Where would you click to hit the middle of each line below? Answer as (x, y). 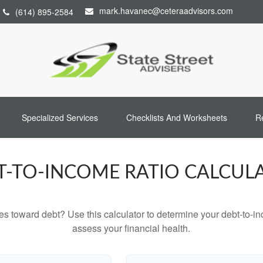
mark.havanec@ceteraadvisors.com (166, 11)
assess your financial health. (131, 228)
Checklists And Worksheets (176, 118)
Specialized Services (60, 118)
